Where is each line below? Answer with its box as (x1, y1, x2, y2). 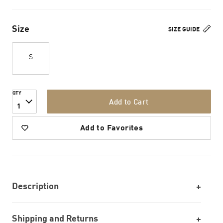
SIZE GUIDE (168, 25, 201, 33)
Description (12, 180, 59, 191)
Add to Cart (109, 97, 149, 106)
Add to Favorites (80, 122, 143, 132)
